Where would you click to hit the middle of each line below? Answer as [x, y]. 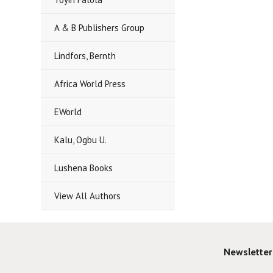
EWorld [68, 112]
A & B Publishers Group [100, 28]
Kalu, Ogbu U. [81, 140]
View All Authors [88, 196]
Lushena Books [84, 168]
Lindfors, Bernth [85, 56]
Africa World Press [90, 84]
